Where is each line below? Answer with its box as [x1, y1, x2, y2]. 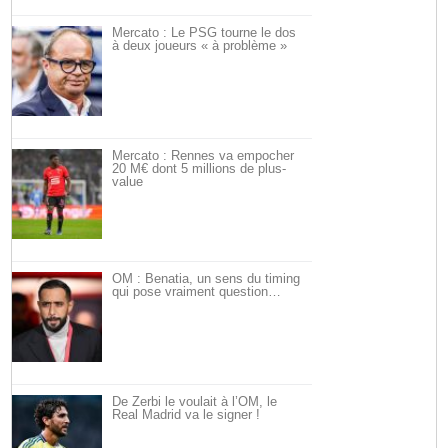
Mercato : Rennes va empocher [112, 148, 295, 163]
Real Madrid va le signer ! [112, 407, 261, 422]
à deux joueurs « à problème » [112, 38, 288, 53]
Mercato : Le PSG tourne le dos [112, 25, 297, 40]
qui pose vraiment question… [112, 284, 282, 299]
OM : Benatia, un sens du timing [112, 271, 301, 286]
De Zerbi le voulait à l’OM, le [112, 394, 278, 409]
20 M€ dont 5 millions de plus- [112, 161, 287, 176]
